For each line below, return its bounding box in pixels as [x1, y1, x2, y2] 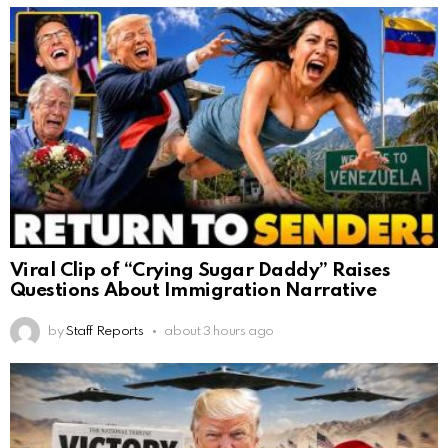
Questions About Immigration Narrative [10, 281, 377, 300]
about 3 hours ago [164, 325, 275, 338]
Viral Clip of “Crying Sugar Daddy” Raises [10, 261, 391, 280]
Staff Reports [65, 325, 144, 338]
